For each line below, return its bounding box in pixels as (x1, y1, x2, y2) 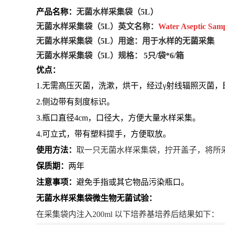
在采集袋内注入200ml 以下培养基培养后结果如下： (36, 209, 219, 218)
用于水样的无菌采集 (142, 36, 214, 45)
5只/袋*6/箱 (144, 51, 184, 60)
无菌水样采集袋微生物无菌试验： (36, 193, 157, 202)
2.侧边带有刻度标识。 (36, 97, 115, 106)
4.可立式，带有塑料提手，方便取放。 (36, 129, 171, 138)
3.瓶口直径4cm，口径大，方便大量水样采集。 (36, 113, 200, 122)
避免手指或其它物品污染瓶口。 (76, 177, 189, 186)
